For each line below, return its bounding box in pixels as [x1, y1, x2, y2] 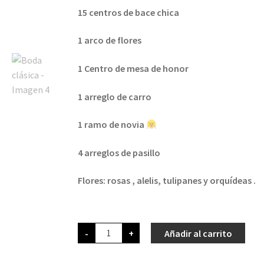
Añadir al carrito [164, 227, 232, 239]
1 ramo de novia [78, 118, 146, 131]
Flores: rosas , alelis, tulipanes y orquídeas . [78, 174, 256, 187]
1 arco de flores [78, 34, 141, 47]
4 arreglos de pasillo [78, 146, 160, 159]
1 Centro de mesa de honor [78, 62, 189, 74]
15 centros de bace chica [78, 6, 179, 18]
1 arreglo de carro [78, 90, 151, 103]
